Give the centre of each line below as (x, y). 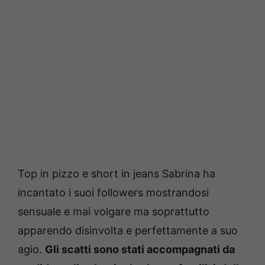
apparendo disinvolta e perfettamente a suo (128, 230)
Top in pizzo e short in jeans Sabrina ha (117, 173)
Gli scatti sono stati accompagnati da (140, 249)
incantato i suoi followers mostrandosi (113, 192)
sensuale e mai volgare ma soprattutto (114, 211)
